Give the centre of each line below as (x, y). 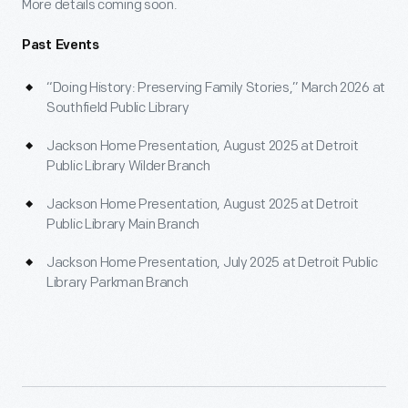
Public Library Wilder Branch (128, 166)
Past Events (61, 46)
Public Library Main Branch (123, 224)
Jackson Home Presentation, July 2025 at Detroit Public (212, 263)
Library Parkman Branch (117, 283)
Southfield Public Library (118, 108)
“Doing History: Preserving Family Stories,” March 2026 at (216, 88)
